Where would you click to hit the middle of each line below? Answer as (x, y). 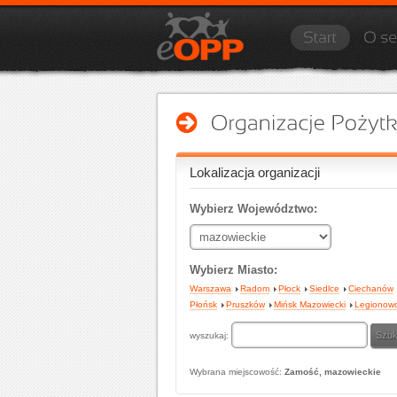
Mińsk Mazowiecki (310, 304)
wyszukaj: (210, 335)
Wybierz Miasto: (234, 270)
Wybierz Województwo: (253, 209)
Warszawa (210, 288)
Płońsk (203, 304)
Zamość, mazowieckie (333, 372)
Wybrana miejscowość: (237, 372)
